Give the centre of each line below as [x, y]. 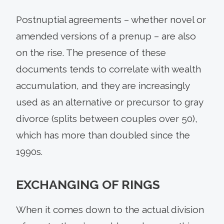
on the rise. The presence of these [91, 52]
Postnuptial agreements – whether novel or [111, 19]
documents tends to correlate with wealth [108, 69]
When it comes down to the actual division [110, 209]
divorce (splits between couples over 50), [107, 118]
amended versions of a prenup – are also [106, 36]
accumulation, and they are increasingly [103, 85]
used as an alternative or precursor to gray [109, 102]
